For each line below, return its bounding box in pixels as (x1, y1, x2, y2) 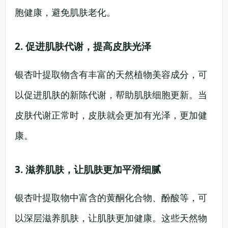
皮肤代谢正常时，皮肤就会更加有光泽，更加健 (15, 109, 207, 121)
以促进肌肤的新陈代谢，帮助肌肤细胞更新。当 (15, 89, 207, 101)
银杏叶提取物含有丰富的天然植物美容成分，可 (15, 68, 207, 80)
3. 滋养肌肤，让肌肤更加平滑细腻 (15, 163, 161, 176)
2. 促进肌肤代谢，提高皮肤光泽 (15, 40, 151, 52)
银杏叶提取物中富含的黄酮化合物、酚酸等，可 (15, 191, 207, 204)
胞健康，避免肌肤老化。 (15, 6, 116, 18)
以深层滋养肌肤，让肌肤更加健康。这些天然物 (15, 212, 207, 224)
